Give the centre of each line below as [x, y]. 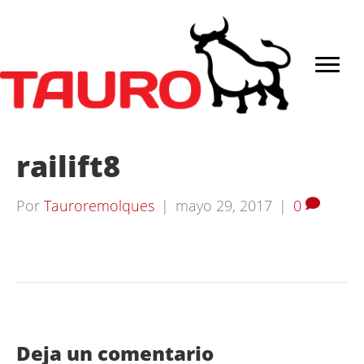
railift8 [68, 167]
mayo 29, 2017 [224, 206]
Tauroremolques [99, 206]
